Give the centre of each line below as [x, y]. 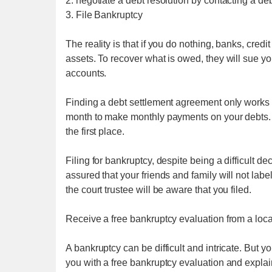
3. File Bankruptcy [104, 15]
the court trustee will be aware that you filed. [158, 190]
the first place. [95, 131]
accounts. [86, 73]
